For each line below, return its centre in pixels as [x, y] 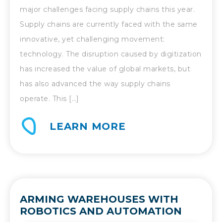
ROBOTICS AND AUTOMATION [101, 211]
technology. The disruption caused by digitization [111, 54]
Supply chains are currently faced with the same [109, 25]
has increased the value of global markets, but [105, 69]
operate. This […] [50, 99]
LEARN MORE [88, 127]
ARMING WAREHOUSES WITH [99, 199]
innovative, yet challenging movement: [92, 39]
